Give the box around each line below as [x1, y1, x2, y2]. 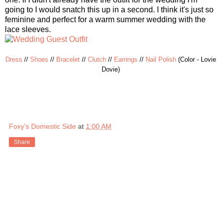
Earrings [113, 55, 138, 63]
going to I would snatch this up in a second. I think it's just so [5, 5, 214, 14]
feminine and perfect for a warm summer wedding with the [5, 15, 206, 24]
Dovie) [101, 65, 120, 73]
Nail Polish [145, 55, 176, 63]
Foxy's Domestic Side [9, 122, 76, 130]
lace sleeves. [5, 25, 51, 34]
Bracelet [56, 55, 82, 63]
